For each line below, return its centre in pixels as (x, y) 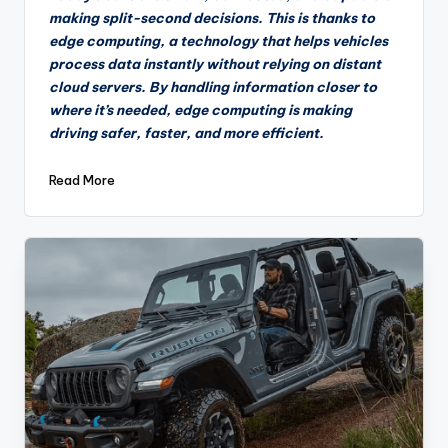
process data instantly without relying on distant (215, 63)
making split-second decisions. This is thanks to (212, 17)
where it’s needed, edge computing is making (200, 109)
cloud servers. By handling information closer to (213, 86)
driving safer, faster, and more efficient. (186, 132)
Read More (82, 180)
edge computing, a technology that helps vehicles (218, 40)
